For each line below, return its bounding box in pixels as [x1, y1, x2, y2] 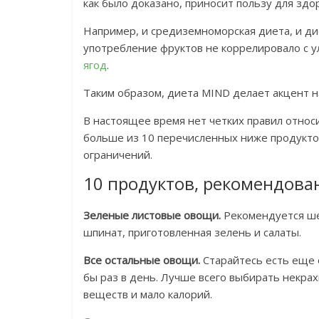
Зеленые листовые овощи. [83, 208, 221, 223]
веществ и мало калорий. [83, 287, 212, 302]
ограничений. [83, 147, 152, 162]
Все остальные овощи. [83, 253, 200, 268]
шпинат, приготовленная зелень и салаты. [83, 225, 301, 240]
